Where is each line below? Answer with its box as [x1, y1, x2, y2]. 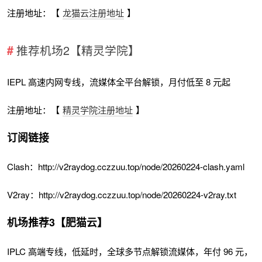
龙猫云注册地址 [63, 6, 125, 19]
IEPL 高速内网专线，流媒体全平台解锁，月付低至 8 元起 [7, 75, 231, 88]
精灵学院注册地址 [63, 103, 133, 116]
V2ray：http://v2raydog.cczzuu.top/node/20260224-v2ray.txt [7, 188, 237, 201]
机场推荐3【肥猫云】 [7, 215, 108, 230]
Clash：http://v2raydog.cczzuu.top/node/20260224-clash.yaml [7, 160, 245, 173]
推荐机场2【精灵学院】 [16, 41, 140, 58]
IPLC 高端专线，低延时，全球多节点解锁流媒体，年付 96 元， [7, 245, 253, 258]
